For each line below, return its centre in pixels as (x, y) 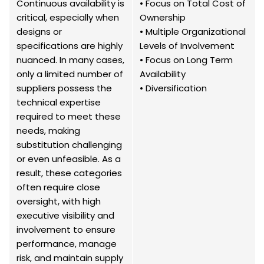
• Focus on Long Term (186, 60)
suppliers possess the (64, 88)
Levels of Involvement (187, 46)
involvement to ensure (66, 230)
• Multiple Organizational (193, 32)
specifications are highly (70, 46)
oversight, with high (59, 202)
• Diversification (173, 88)
